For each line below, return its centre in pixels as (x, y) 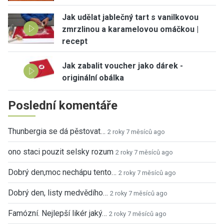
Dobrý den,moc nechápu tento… (62, 172)
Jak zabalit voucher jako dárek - (122, 65)
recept (75, 41)
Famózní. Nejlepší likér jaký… (57, 213)
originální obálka (93, 77)
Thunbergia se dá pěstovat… (57, 131)
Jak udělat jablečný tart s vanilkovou (130, 17)
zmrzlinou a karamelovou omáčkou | (130, 29)
